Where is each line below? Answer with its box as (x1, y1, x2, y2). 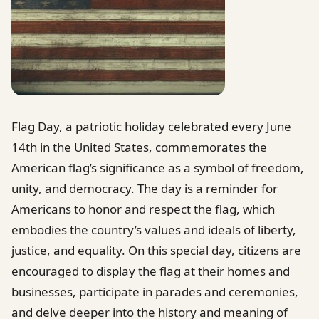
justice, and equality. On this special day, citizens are (11, 241, 301, 258)
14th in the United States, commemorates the (11, 138, 267, 155)
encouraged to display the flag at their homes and (11, 262, 290, 279)
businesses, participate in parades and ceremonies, (11, 283, 298, 300)
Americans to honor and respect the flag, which (11, 200, 275, 217)
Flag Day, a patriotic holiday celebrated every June (11, 117, 291, 135)
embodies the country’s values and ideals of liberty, (11, 221, 296, 238)
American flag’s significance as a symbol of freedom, (11, 159, 304, 176)
